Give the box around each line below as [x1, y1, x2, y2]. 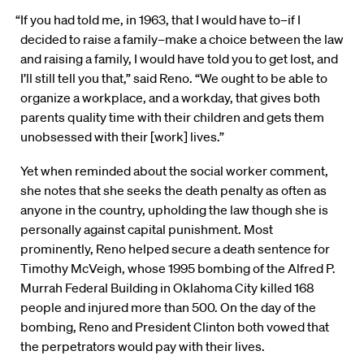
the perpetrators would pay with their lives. [20, 338, 265, 355]
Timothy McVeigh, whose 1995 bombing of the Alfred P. [20, 260, 336, 277]
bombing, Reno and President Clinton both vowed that [20, 318, 329, 336]
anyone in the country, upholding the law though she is [20, 201, 328, 219]
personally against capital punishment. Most [20, 221, 273, 238]
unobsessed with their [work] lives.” [20, 128, 224, 145]
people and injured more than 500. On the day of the [20, 299, 316, 316]
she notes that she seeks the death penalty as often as [20, 182, 327, 199]
